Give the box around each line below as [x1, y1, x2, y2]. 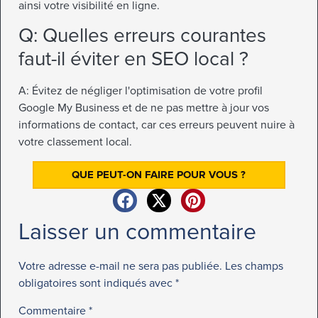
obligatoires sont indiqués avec [18, 275, 175, 290]
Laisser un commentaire [18, 218, 256, 246]
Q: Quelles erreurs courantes [18, 23, 266, 48]
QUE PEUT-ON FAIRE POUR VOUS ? [72, 168, 246, 181]
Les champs [225, 258, 283, 273]
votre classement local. [18, 135, 132, 150]
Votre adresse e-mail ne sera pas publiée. [18, 258, 222, 273]
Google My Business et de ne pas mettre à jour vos [18, 101, 269, 116]
